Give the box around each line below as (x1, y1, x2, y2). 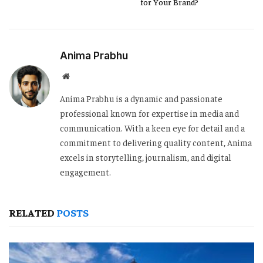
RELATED (9, 205, 56, 219)
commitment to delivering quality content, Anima (60, 136, 252, 148)
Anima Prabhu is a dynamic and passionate (60, 92, 222, 104)
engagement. (60, 166, 111, 177)
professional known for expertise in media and (60, 107, 239, 119)
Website (69, 71, 95, 80)
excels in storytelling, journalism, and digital (60, 151, 231, 163)
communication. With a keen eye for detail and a (60, 122, 245, 133)
